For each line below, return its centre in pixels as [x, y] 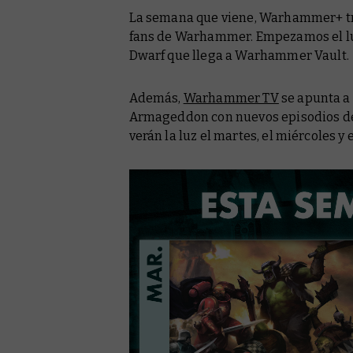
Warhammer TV [231, 98]
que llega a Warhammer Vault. [257, 56]
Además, [156, 98]
